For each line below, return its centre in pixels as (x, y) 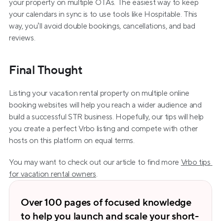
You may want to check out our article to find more (95, 162)
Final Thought (46, 70)
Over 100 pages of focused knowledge (106, 203)
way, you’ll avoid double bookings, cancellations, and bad (102, 26)
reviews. (22, 38)
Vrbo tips (196, 162)
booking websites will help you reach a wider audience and (105, 105)
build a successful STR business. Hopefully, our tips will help (107, 117)
